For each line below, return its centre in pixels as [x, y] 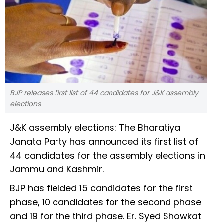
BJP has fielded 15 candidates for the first [101, 188]
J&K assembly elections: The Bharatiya [95, 128]
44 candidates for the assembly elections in [108, 156]
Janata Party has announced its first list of [104, 142]
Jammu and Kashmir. [57, 169]
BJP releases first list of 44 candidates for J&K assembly [104, 93]
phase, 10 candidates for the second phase [106, 202]
